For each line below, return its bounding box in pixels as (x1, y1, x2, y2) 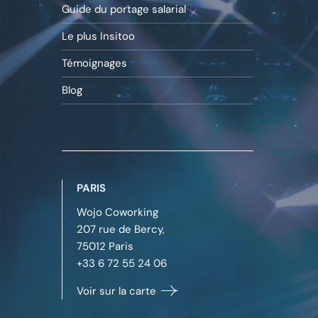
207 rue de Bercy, (77, 221, 165, 236)
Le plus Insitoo (62, 28, 135, 43)
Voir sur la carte (77, 283, 159, 298)
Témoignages (62, 55, 127, 70)
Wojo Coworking (77, 204, 158, 219)
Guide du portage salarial (62, 1, 186, 16)
